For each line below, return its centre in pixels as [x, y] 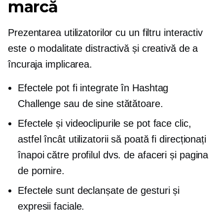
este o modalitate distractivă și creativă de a [103, 48]
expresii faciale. [51, 206]
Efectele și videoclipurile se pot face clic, [105, 123]
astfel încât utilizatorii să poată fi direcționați [112, 139]
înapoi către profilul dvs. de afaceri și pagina [113, 155]
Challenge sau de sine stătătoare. [91, 103]
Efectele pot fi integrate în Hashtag [93, 88]
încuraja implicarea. [50, 64]
